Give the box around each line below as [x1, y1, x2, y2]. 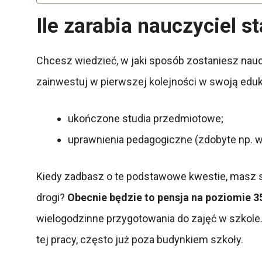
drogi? [36, 191, 67, 204]
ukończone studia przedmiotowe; [68, 112, 223, 125]
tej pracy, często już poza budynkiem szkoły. [36, 233, 243, 246]
